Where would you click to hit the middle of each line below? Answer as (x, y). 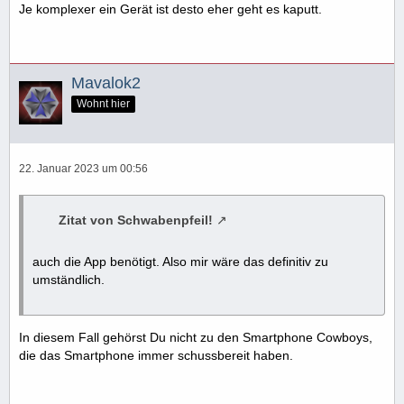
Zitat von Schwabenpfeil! (136, 220)
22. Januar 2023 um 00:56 (83, 168)
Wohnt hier (103, 103)
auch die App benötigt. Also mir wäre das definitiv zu (180, 261)
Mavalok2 (106, 83)
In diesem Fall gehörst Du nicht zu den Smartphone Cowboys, (196, 337)
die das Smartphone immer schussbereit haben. (156, 355)
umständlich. (69, 279)
